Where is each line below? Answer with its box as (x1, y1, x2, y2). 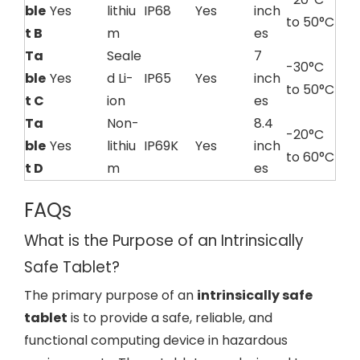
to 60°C (286, 148, 334, 166)
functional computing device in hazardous (24, 331, 288, 350)
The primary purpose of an (24, 286, 197, 305)
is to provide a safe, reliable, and (67, 309, 272, 327)
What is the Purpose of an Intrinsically (24, 230, 304, 252)
